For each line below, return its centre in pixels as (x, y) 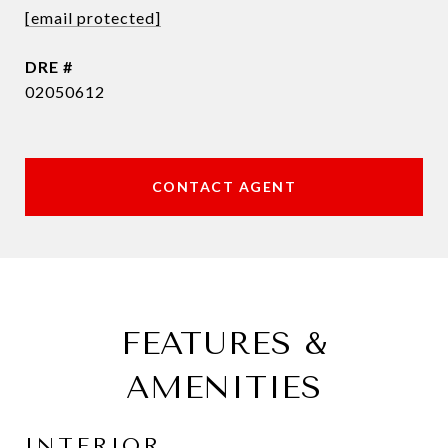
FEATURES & (224, 343)
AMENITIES (224, 387)
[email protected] (93, 17)
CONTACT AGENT (224, 186)
